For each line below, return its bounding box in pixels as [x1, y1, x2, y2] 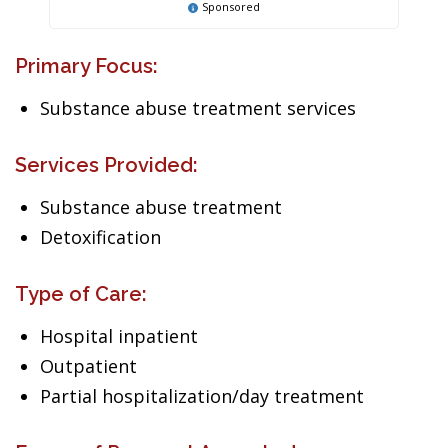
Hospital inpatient [40, 324, 198, 348]
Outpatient [40, 354, 137, 378]
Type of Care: [15, 282, 147, 306]
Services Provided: [15, 153, 198, 177]
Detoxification [40, 225, 161, 249]
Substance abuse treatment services [40, 96, 356, 120]
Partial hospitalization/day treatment [40, 384, 364, 408]
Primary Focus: [15, 54, 158, 78]
